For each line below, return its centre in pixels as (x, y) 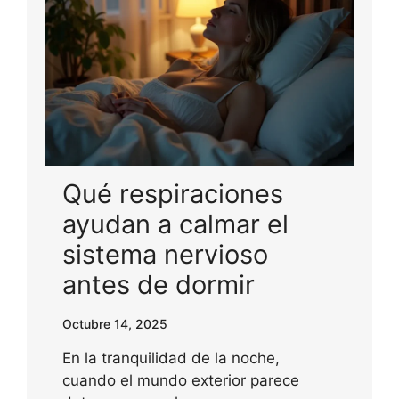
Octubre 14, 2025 (115, 323)
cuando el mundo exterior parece (181, 380)
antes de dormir (159, 284)
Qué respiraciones (173, 193)
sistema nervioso (165, 254)
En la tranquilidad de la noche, (171, 358)
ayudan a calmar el (175, 224)
